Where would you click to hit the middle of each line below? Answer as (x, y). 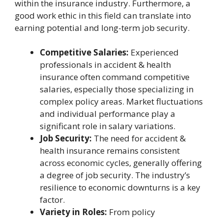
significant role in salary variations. (108, 126)
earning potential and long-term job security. (102, 27)
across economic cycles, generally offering (121, 163)
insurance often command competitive (115, 77)
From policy (131, 212)
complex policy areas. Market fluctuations (121, 101)
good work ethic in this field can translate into (103, 15)
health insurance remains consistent (110, 151)
